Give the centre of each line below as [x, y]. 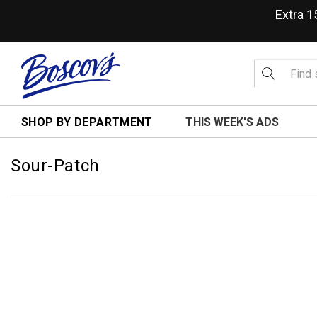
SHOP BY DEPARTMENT [87, 122]
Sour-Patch [55, 166]
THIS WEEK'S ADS [232, 122]
